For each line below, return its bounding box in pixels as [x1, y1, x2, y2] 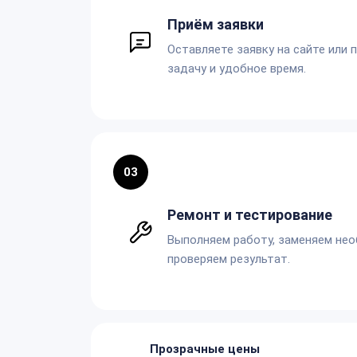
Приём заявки [167, 15, 264, 33]
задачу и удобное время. [167, 61, 306, 76]
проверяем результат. [167, 251, 290, 266]
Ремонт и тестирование [167, 206, 332, 223]
